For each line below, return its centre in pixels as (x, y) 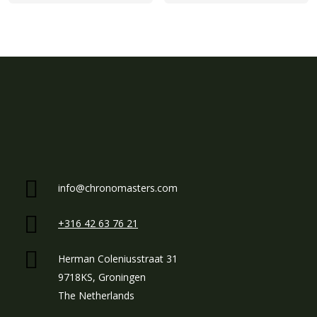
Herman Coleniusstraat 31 (118, 258)
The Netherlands (97, 295)
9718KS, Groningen (102, 277)
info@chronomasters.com (118, 188)
